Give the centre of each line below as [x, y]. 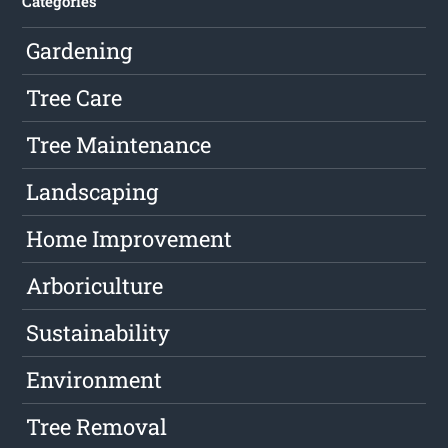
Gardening [79, 51]
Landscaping [92, 192]
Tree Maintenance [119, 145]
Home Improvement [129, 239]
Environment [94, 380]
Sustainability [98, 333]
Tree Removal [97, 427]
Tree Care [74, 98]
